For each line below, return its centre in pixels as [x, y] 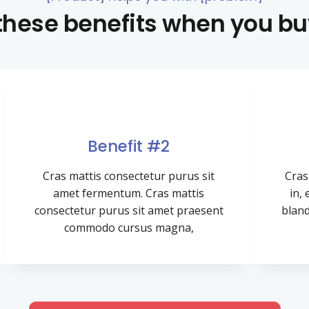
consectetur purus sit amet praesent [129, 211]
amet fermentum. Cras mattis [129, 193]
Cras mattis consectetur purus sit [129, 176]
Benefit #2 [129, 147]
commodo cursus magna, [129, 228]
